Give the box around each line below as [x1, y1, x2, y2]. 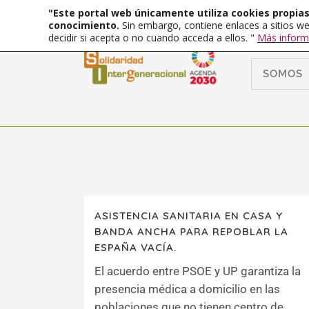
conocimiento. [48, 19, 122, 32]
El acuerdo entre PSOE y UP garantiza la [94, 264, 301, 278]
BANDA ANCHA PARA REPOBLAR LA [94, 225, 288, 238]
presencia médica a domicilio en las [94, 282, 280, 296]
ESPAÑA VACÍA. [94, 241, 177, 254]
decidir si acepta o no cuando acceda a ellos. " [48, 31, 257, 44]
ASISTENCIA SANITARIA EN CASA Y [94, 209, 283, 222]
